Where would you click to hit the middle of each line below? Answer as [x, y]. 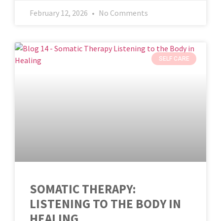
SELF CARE [174, 58]
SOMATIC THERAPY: [83, 189]
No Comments [123, 13]
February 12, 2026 [59, 13]
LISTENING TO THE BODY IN [105, 203]
